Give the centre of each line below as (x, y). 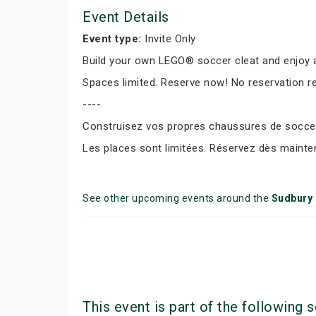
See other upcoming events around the (177, 198)
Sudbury (292, 198)
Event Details (126, 17)
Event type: (112, 39)
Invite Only (169, 39)
